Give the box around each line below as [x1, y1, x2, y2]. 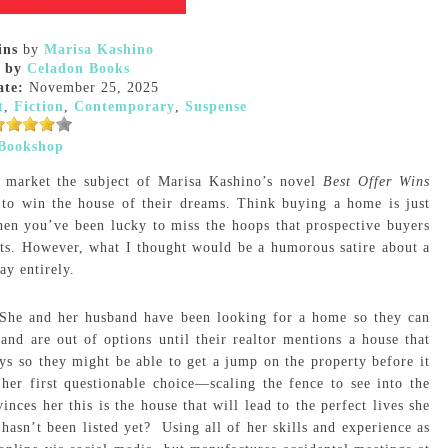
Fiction [14, 99, 64, 114]
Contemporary [74, 99, 175, 114]
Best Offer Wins [323, 174, 431, 189]
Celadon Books [26, 61, 130, 76]
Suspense [185, 99, 247, 114]
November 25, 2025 [23, 80, 159, 95]
